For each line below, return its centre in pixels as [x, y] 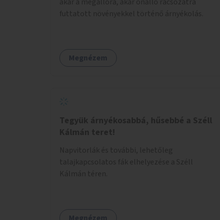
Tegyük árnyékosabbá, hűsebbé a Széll [136, 120]
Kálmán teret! [87, 132]
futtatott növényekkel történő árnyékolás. [131, 14]
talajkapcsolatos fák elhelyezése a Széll [126, 162]
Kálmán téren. [83, 174]
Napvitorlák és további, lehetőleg [116, 150]
